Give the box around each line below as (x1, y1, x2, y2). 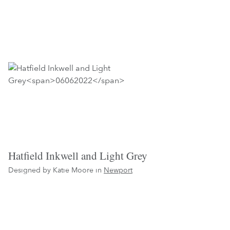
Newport (104, 165, 132, 175)
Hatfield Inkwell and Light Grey (8, 148, 147, 163)
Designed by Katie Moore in (8, 165, 104, 175)
